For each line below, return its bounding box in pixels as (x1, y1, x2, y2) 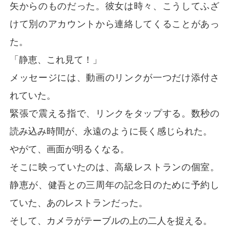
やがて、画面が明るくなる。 (10, 143, 130, 154)
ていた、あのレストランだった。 (10, 197, 148, 208)
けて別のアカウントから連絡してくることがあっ (10, 18, 219, 29)
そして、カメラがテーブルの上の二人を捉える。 (10, 215, 213, 226)
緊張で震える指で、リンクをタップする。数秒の (10, 107, 219, 119)
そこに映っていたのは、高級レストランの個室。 (10, 161, 219, 172)
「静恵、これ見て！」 (10, 54, 102, 65)
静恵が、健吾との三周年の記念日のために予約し (10, 179, 219, 190)
